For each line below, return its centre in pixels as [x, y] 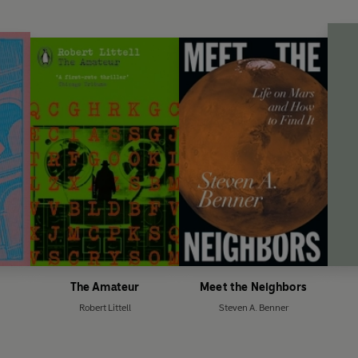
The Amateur [105, 287]
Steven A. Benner [253, 307]
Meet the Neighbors [253, 287]
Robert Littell [105, 307]
